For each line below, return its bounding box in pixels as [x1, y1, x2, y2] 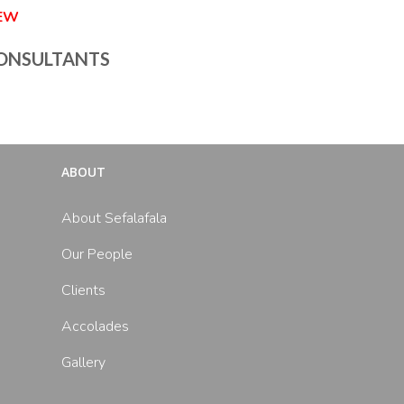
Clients [61, 280, 106, 300]
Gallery [61, 353, 106, 372]
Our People [61, 244, 133, 264]
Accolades [61, 317, 130, 336]
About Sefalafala [61, 208, 168, 228]
